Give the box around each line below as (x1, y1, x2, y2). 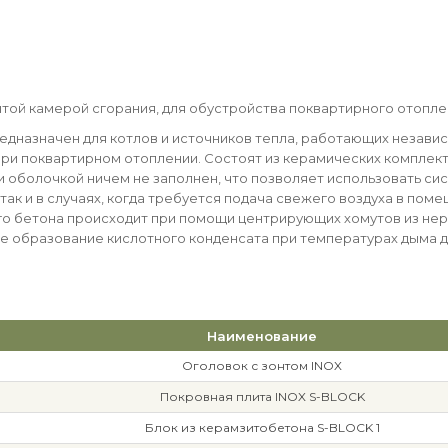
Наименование (207, 328, 317, 344)
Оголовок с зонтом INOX (182, 358, 342, 373)
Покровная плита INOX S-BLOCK (159, 389, 365, 404)
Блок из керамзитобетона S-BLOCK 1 (144, 420, 380, 435)
